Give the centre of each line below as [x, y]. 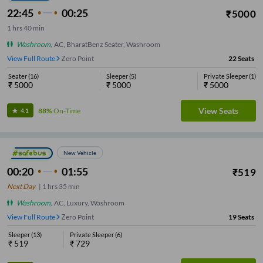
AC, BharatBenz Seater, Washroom [107, 44]
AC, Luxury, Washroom [89, 203]
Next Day [21, 186]
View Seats [218, 110]
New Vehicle [80, 152]
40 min [34, 28]
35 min [69, 186]
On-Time [67, 110]
